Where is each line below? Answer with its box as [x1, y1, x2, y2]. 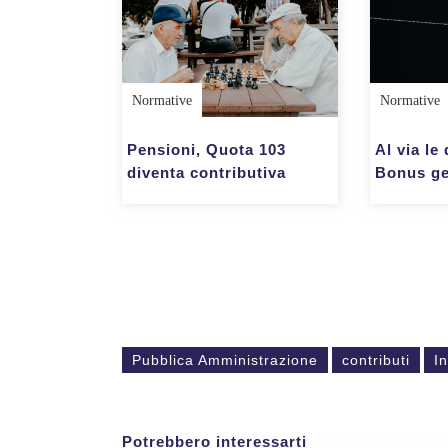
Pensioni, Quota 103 [127, 140, 286, 158]
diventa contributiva [127, 163, 286, 181]
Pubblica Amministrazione [132, 352, 318, 369]
